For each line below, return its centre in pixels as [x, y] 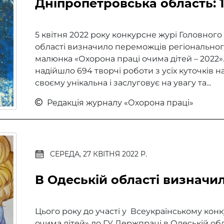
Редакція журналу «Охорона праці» [119, 102]
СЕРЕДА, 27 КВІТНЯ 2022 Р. [98, 154]
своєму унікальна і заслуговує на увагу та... [123, 82]
